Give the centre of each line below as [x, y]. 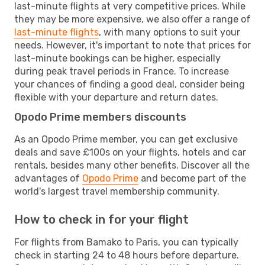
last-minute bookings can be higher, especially [117, 58]
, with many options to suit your [169, 32]
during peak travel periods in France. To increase [122, 71]
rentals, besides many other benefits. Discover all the [132, 165]
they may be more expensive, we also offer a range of [132, 19]
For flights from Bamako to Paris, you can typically [126, 242]
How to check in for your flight [101, 219]
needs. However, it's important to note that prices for [132, 45]
